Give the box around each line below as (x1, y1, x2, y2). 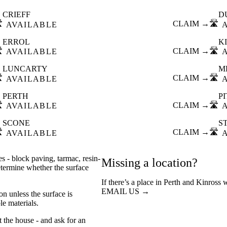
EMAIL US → (101, 186, 149, 196)
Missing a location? (101, 156, 198, 169)
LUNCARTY (2, 64, 48, 73)
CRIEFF (2, 10, 30, 19)
